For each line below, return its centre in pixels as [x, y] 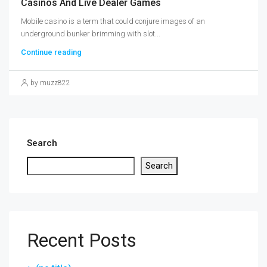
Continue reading [51, 52]
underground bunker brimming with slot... [91, 33]
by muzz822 [50, 83]
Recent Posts [82, 240]
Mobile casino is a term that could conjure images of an [113, 21]
